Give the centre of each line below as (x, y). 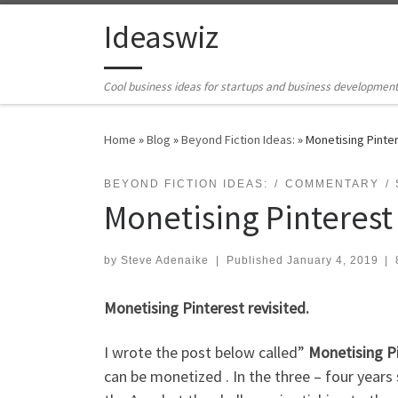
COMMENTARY (332, 184)
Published (256, 261)
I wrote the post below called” (206, 352)
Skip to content (67, 25)
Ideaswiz (161, 37)
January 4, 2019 (332, 261)
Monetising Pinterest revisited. (207, 308)
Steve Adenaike (165, 261)
